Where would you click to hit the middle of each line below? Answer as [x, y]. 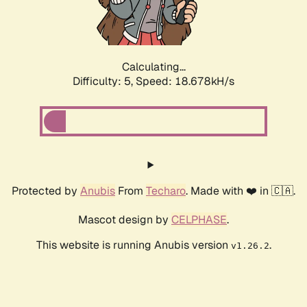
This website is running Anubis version [133, 245]
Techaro [166, 191]
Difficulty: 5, [104, 82]
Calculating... [153, 67]
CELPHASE [199, 220]
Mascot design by [125, 220]
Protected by [46, 191]
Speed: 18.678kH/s [185, 82]
